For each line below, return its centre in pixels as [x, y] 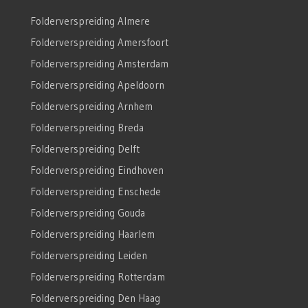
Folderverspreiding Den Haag [95, 298]
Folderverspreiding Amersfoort [99, 42]
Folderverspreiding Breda [87, 127]
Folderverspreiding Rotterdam [97, 276]
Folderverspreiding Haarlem [92, 234]
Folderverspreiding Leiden [88, 255]
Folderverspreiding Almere [90, 21]
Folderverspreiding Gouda [87, 212]
